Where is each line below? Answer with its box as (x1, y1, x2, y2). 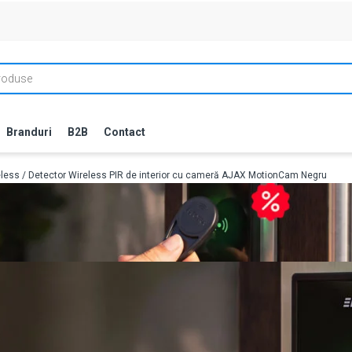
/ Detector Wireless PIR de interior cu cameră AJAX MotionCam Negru (20, 170, 327, 181)
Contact (104, 126, 145, 138)
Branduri (6, 126, 52, 138)
